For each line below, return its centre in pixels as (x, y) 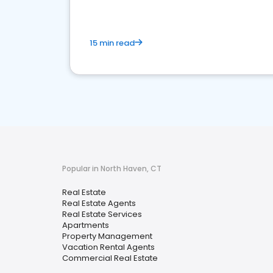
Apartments (86, 225)
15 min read (112, 43)
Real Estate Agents (99, 203)
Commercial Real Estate (110, 258)
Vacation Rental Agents (108, 247)
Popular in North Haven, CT (112, 168)
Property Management (107, 236)
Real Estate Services (102, 214)
